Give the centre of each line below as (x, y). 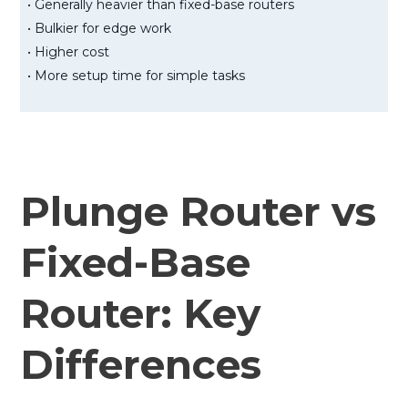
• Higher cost (68, 51)
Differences (141, 364)
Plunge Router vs (198, 211)
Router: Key (140, 313)
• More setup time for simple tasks (136, 75)
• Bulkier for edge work (99, 28)
